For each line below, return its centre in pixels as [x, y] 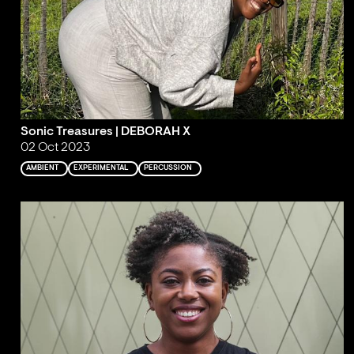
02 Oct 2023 [55, 148]
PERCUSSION [168, 168]
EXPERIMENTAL [102, 168]
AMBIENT [43, 168]
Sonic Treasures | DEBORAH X [105, 132]
